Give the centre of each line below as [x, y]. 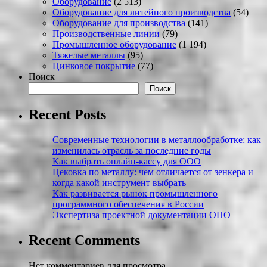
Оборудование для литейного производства [142, 12]
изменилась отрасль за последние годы [132, 150]
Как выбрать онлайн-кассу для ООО [127, 161]
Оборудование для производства [119, 23]
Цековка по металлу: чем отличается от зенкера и [153, 172]
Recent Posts [67, 114]
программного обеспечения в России [128, 204]
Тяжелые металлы [89, 55]
